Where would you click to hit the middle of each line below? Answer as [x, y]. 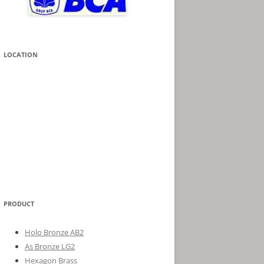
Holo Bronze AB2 [54, 232]
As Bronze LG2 [50, 246]
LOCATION [21, 55]
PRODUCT [19, 204]
